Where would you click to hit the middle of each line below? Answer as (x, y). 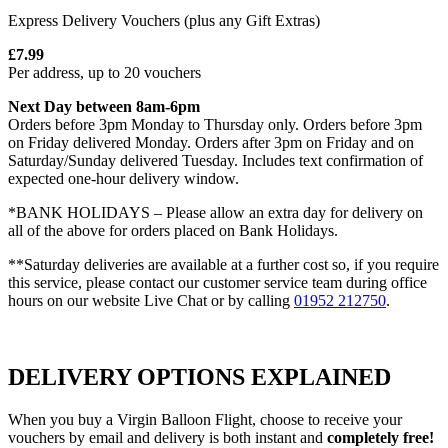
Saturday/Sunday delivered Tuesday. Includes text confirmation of (215, 160)
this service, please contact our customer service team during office (217, 282)
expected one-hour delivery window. (123, 178)
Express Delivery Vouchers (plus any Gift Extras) (164, 20)
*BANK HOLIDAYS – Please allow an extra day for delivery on (215, 212)
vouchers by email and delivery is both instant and (167, 437)
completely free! (380, 437)
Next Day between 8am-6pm (104, 106)
